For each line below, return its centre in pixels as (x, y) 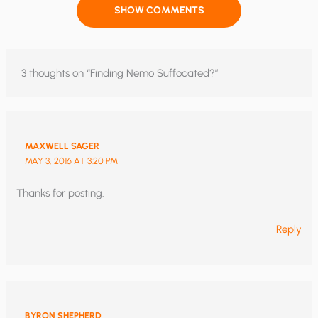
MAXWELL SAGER (62, 146)
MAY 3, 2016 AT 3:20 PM (71, 160)
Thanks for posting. (61, 193)
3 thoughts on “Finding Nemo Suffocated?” (120, 73)
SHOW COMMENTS (159, 11)
